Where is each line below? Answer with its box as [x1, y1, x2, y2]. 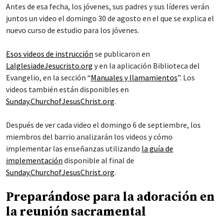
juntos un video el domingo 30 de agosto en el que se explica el [6, 13, 214, 24]
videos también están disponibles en [6, 84, 129, 95]
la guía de [142, 144, 173, 154]
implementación [6, 155, 63, 166]
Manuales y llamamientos [91, 73, 178, 83]
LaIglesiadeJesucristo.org [6, 61, 93, 71]
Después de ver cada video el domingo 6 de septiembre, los [6, 120, 201, 130]
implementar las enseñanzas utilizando [6, 144, 142, 154]
